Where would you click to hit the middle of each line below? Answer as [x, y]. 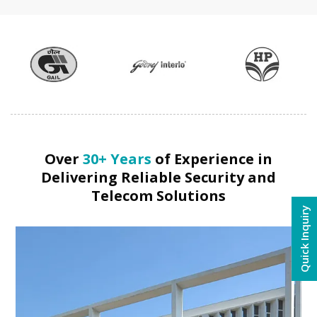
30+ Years [117, 159]
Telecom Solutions [158, 196]
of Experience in [212, 159]
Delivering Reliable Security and [158, 178]
